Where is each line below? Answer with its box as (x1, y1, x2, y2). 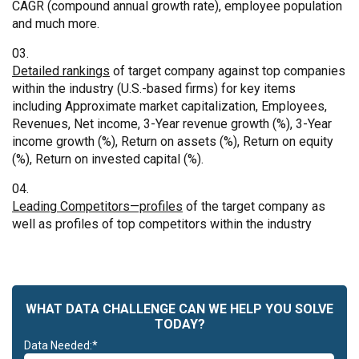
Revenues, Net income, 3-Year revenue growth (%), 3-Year (12, 115, 332, 131)
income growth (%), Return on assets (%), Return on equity (12, 133, 333, 149)
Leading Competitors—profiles (12, 198, 183, 214)
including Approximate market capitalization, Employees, (12, 98, 327, 114)
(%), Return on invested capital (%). (12, 151, 204, 167)
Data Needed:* (24, 338, 98, 352)
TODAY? (154, 316, 205, 332)
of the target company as (183, 198, 325, 214)
